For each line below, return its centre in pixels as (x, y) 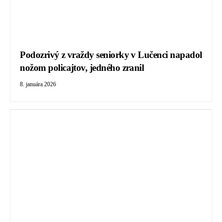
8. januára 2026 (38, 84)
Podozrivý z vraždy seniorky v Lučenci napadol (111, 55)
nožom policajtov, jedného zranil (82, 68)
